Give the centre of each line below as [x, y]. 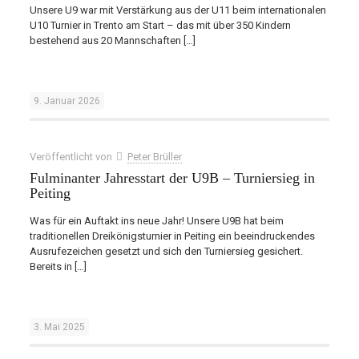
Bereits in [50, 266]
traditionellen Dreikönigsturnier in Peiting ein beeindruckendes [172, 236]
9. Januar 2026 [67, 101]
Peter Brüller [154, 157]
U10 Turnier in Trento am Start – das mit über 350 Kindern [160, 25]
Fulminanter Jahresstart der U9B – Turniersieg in [172, 178]
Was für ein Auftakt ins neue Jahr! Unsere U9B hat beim [156, 221]
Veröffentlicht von [72, 157]
